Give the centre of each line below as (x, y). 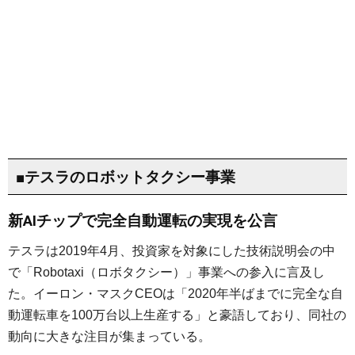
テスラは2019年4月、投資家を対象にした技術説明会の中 (172, 251)
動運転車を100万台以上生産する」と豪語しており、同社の (177, 315)
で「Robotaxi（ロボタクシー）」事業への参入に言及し (166, 273)
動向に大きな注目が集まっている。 (109, 337)
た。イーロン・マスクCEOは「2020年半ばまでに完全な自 (176, 294)
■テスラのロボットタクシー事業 (125, 177)
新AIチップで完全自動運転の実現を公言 (143, 221)
